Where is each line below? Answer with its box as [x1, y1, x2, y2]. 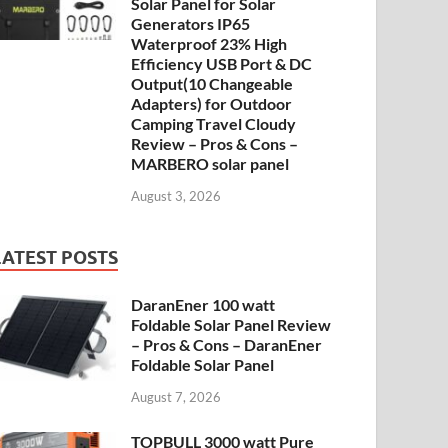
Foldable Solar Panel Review [131, 314, 332, 334]
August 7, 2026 [131, 388, 222, 405]
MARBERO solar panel [131, 154, 290, 174]
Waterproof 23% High [131, 34, 288, 54]
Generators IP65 [131, 14, 251, 34]
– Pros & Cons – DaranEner [131, 334, 323, 354]
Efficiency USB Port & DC [131, 54, 313, 74]
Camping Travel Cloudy [131, 114, 297, 134]
